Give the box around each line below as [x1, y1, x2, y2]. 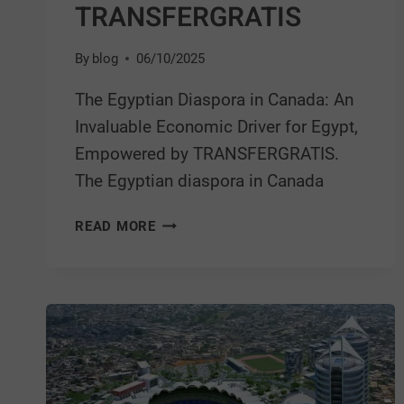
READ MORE [75, 218, 156, 235]
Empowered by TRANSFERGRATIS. [75, 143, 339, 165]
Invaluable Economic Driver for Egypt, [75, 116, 358, 138]
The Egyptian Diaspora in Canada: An [75, 89, 353, 111]
